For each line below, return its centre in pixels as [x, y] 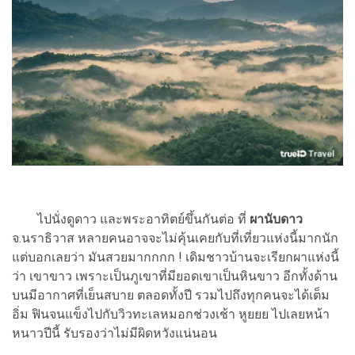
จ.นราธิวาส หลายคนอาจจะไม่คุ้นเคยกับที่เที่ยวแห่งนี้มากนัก [175, 239]
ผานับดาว [275, 219]
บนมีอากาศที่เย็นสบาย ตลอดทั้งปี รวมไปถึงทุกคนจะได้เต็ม [171, 296]
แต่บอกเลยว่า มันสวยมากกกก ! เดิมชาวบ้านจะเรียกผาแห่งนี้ [176, 258]
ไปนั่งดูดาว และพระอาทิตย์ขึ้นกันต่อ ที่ [129, 219]
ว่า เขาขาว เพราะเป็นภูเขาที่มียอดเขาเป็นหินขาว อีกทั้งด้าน [175, 277]
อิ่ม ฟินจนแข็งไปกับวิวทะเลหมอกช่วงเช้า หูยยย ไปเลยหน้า [171, 315]
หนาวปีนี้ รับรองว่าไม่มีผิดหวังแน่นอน [115, 334]
